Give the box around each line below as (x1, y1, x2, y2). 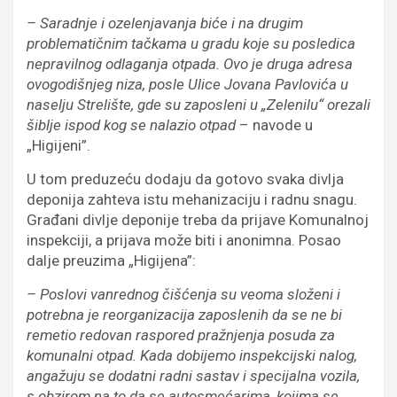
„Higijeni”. (27, 136, 90, 154)
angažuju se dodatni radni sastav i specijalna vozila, (27, 366, 360, 385)
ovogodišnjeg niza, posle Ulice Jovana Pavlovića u (27, 74, 348, 93)
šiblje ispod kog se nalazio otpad (27, 115, 236, 134)
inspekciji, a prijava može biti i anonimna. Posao (27, 230, 341, 249)
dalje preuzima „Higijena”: (27, 251, 196, 269)
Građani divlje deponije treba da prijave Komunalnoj (27, 210, 369, 229)
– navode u (236, 115, 313, 134)
